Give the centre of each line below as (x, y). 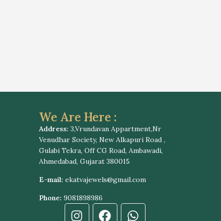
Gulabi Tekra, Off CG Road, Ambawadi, (101, 151)
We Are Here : (78, 117)
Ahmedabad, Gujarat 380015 (84, 162)
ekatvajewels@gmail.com (105, 180)
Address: (54, 129)
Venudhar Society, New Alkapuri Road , (102, 140)
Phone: (50, 198)
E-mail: (51, 180)
